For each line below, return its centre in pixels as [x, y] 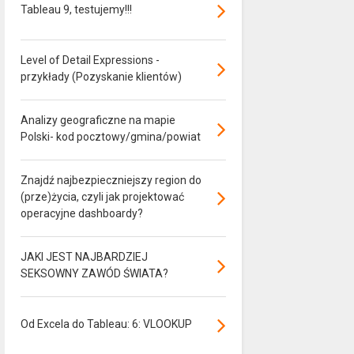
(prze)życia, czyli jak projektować [102, 197]
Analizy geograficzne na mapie [98, 120]
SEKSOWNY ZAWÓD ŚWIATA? [94, 273]
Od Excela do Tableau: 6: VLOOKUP [106, 324]
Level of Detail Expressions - [90, 60]
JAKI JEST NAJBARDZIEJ [84, 257]
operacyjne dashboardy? [81, 213]
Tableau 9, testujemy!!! [76, 9]
